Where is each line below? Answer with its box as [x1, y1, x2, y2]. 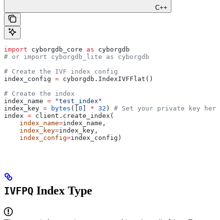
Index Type [33, 184, 92, 197]
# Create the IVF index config [4, 67, 118, 75]
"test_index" [51, 97, 102, 105]
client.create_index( [31, 111, 114, 119]
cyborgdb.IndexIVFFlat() [59, 75, 153, 82]
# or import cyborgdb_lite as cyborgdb [4, 53, 149, 60]
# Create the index [4, 89, 75, 97]
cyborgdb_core [27, 45, 86, 53]
